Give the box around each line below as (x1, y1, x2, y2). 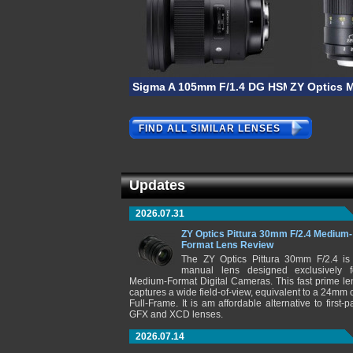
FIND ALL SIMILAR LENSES (139, 123, 281, 135)
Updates (129, 177, 185, 193)
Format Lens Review (181, 240, 273, 251)
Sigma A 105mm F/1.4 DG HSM (132, 80, 292, 93)
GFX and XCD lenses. (129, 309, 223, 320)
